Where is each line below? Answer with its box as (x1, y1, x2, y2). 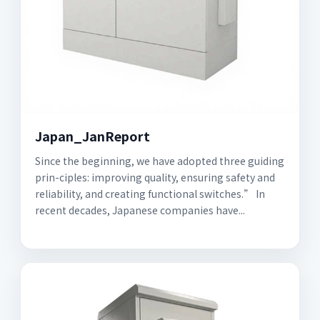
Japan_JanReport (35, 126, 150, 145)
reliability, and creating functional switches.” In (35, 186, 265, 201)
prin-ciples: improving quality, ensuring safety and (35, 170, 275, 184)
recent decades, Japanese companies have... (35, 203, 245, 217)
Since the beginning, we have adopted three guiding (35, 154, 284, 168)
